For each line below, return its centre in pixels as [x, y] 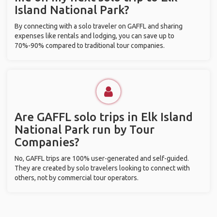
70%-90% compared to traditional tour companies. [90, 46]
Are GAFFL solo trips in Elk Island [104, 117]
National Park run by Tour [85, 130]
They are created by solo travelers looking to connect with [102, 168]
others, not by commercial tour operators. [77, 178]
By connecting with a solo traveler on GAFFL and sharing [99, 26]
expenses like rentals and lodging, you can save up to [94, 36]
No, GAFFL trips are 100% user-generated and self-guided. [102, 158]
